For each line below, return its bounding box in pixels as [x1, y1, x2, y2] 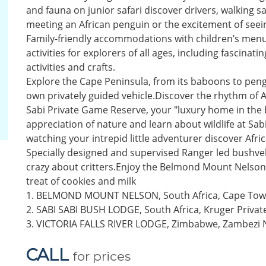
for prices [73, 248, 131, 264]
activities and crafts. [26, 60, 115, 74]
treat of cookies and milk [26, 174, 136, 188]
